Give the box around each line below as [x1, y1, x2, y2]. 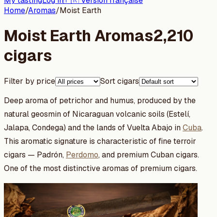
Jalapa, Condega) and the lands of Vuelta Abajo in [4, 122, 183, 133]
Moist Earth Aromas [4, 26, 153, 46]
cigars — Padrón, [4, 149, 66, 160]
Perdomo [66, 149, 98, 160]
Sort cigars [100, 76, 139, 86]
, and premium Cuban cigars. [98, 149, 199, 160]
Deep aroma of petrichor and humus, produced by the [4, 95, 196, 106]
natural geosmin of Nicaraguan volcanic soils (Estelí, [4, 108, 190, 119]
